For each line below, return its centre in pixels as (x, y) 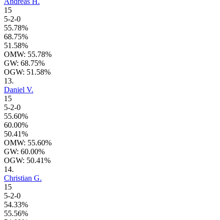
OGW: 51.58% (27, 72)
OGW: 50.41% (27, 161)
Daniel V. (19, 90)
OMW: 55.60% (28, 143)
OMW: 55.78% (28, 55)
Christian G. (23, 178)
